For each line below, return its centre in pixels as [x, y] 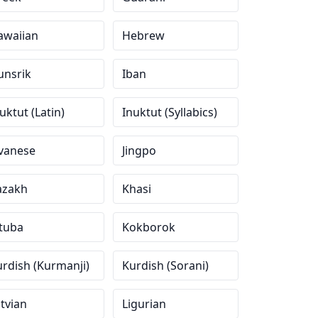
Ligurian [144, 304]
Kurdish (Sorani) [166, 265]
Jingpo [139, 150]
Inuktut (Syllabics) [170, 112]
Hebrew [144, 35]
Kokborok [149, 227]
